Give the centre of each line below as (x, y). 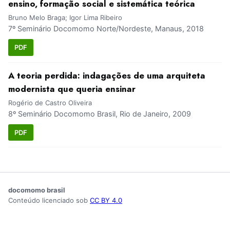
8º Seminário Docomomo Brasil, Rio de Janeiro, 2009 (100, 113)
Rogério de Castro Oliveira (50, 102)
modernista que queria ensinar (72, 89)
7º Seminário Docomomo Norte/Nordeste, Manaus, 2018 (106, 29)
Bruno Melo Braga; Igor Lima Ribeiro (65, 18)
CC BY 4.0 (106, 200)
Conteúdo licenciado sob (49, 200)
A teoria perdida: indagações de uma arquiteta (107, 75)
